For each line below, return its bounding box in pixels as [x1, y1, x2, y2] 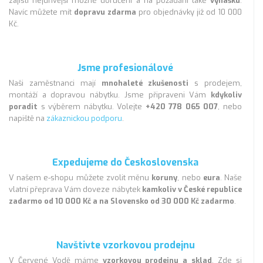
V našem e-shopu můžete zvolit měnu [9, 173, 152, 183]
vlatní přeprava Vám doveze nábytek [9, 184, 142, 195]
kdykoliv [211, 90, 242, 100]
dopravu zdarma [74, 7, 136, 18]
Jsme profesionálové [77, 62, 173, 75]
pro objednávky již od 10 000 [136, 7, 242, 18]
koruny [151, 173, 178, 183]
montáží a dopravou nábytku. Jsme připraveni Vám [9, 90, 211, 100]
